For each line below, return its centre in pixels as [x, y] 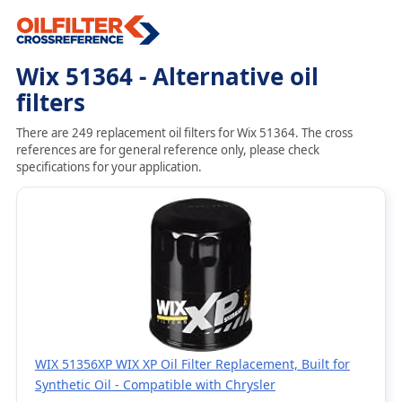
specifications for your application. [109, 167]
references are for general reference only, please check [167, 150]
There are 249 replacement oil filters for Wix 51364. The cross [184, 133]
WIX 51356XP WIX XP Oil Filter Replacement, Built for [192, 364]
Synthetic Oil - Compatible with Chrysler [155, 385]
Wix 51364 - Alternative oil [167, 76]
